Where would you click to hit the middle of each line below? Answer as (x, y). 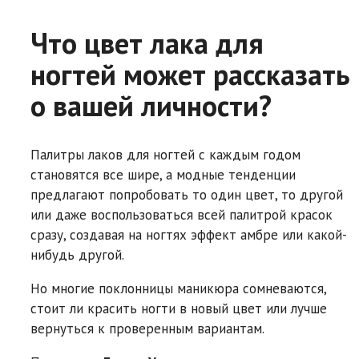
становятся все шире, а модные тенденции (163, 174)
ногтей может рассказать (190, 74)
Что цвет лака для (147, 42)
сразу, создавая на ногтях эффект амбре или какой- (189, 234)
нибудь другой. (77, 254)
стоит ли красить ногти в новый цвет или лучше (179, 308)
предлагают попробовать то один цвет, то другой (187, 194)
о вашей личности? (151, 105)
